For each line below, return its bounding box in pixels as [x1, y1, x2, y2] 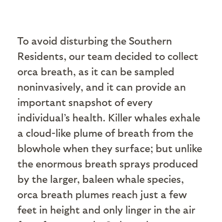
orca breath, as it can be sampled [17, 65, 174, 78]
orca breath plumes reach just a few [17, 188, 187, 201]
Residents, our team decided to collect [17, 50, 198, 62]
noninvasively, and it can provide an [17, 80, 186, 93]
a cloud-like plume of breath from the [17, 126, 193, 139]
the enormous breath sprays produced [17, 157, 198, 170]
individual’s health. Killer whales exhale [17, 111, 200, 124]
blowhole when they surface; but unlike [17, 142, 202, 155]
